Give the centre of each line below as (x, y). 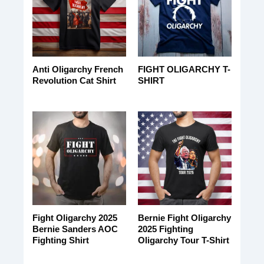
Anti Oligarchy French (77, 70)
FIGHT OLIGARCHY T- (184, 70)
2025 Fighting (165, 229)
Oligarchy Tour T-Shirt (183, 240)
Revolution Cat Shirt (74, 81)
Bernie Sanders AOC (75, 229)
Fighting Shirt (60, 240)
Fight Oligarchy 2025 (75, 218)
